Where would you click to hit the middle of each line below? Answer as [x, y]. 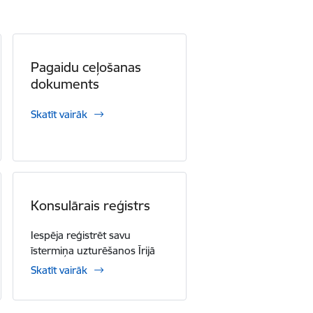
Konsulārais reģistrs [90, 205]
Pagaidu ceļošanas [86, 67]
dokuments [65, 84]
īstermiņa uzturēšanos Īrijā [93, 250]
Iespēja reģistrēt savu [80, 235]
